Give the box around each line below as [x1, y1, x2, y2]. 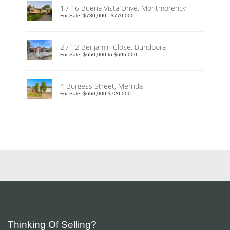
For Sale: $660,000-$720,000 [60, 91, 131, 97]
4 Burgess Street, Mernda [60, 81, 143, 91]
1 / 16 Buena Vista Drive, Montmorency [60, 3, 186, 13]
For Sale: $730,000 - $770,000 [60, 13, 134, 19]
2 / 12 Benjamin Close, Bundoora [60, 42, 166, 52]
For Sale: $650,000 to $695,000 [60, 52, 137, 58]
